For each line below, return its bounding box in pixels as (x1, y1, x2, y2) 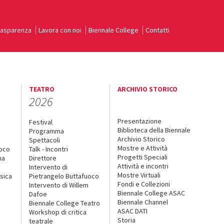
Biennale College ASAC (117, 188, 185, 197)
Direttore (28, 153, 56, 162)
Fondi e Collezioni (117, 179, 170, 188)
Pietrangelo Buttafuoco (28, 171, 99, 180)
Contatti (145, 25, 169, 34)
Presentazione (117, 116, 162, 125)
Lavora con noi (38, 25, 81, 34)
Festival (28, 117, 52, 126)
